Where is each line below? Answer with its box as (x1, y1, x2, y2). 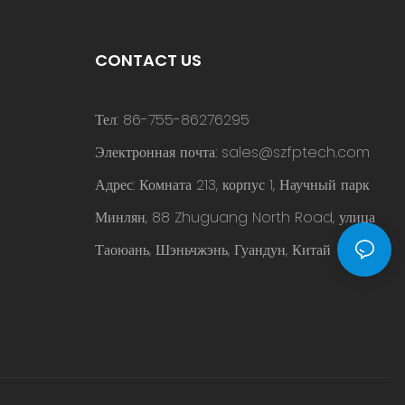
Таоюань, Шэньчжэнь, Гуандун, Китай (94, 240, 331, 261)
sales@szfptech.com (221, 142, 370, 164)
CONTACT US (94, 49, 202, 72)
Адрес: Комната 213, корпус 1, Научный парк (94, 174, 370, 196)
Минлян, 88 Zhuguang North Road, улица (94, 207, 375, 229)
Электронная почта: (94, 142, 221, 164)
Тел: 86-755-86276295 (94, 109, 254, 131)
